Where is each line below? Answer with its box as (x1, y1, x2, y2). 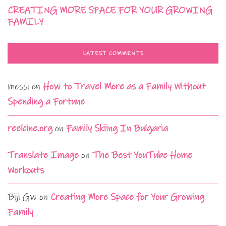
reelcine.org (8, 122, 52, 134)
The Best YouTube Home (92, 149, 192, 161)
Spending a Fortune (8, 95, 85, 107)
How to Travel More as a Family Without (43, 80, 206, 92)
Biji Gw (8, 191, 37, 203)
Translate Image (8, 149, 79, 161)
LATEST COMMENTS (82, 49, 144, 57)
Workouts (8, 164, 44, 176)
